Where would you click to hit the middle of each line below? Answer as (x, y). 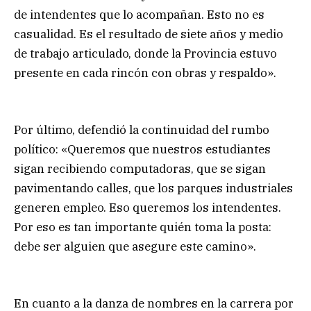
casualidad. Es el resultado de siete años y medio (149, 34)
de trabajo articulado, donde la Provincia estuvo (145, 53)
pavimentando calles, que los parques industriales (153, 188)
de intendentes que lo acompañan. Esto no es (139, 14)
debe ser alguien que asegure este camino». (135, 246)
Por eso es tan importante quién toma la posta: (143, 227)
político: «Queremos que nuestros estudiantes (142, 149)
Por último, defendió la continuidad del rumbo (142, 129)
